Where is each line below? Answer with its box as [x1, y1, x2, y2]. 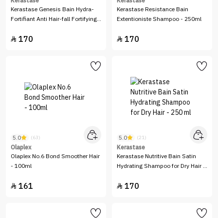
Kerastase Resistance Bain [117, 5, 188, 14]
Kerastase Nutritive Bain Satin [117, 152, 196, 161]
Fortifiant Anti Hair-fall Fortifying [11, 15, 97, 23]
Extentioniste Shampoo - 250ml [117, 15, 201, 23]
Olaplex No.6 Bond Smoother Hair [11, 152, 100, 161]
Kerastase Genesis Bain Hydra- [11, 5, 94, 14]
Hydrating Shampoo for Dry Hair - [117, 162, 205, 170]
